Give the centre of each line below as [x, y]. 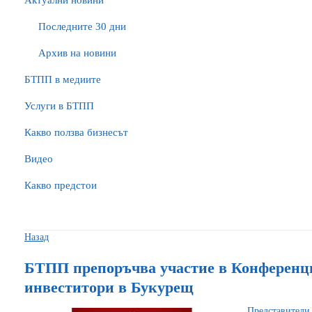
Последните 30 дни [82, 26]
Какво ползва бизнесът [76, 132]
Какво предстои [61, 185]
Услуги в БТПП [59, 106]
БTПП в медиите [63, 79]
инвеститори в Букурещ [109, 287]
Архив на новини [77, 53]
